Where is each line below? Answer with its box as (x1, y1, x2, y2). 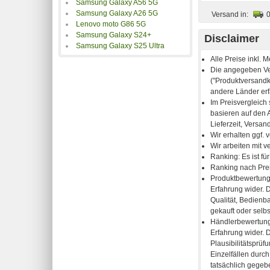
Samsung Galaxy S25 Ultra (76, 42, 165, 51)
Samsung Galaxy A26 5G (76, 8, 158, 17)
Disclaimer (204, 33, 259, 45)
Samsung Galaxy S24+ (76, 31, 151, 39)
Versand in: (212, 10, 249, 19)
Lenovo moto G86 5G (76, 19, 146, 28)
